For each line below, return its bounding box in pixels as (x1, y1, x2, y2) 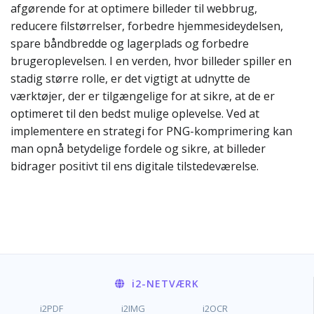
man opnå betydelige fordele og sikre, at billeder (11, 141, 266, 156)
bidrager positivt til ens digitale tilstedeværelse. (11, 158, 259, 174)
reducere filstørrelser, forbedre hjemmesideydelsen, (11, 18, 283, 34)
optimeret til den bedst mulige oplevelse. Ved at (11, 106, 259, 121)
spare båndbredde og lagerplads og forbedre (11, 36, 249, 51)
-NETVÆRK (141, 277, 199, 290)
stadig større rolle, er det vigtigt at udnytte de (11, 71, 250, 86)
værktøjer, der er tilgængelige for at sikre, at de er (11, 88, 275, 104)
